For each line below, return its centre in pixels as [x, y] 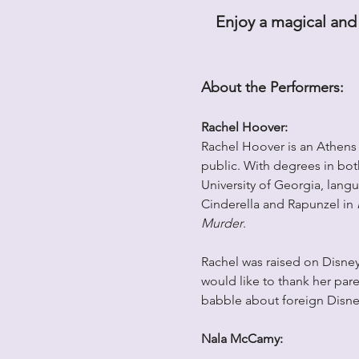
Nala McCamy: [242, 339]
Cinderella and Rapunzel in [278, 204]
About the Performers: [272, 88]
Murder [222, 224]
